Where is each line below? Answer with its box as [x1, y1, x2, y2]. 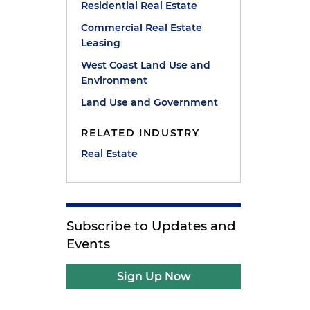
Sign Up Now [116, 270, 191, 283]
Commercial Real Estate [81, 21, 203, 34]
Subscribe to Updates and [66, 218, 237, 234]
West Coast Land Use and [81, 59, 211, 71]
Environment [81, 74, 148, 86]
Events [66, 236, 111, 252]
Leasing [81, 37, 121, 49]
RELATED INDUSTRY [81, 127, 200, 139]
